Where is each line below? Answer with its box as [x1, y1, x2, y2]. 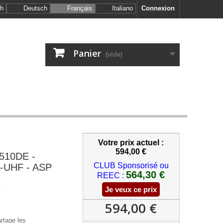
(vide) [106, 51, 122, 58]
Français [67, 4, 92, 12]
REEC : [97, 171, 124, 180]
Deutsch [23, 4, 47, 12]
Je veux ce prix [105, 185, 157, 194]
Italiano [112, 4, 133, 12]
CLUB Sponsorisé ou [93, 161, 169, 170]
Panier [73, 47, 101, 59]
